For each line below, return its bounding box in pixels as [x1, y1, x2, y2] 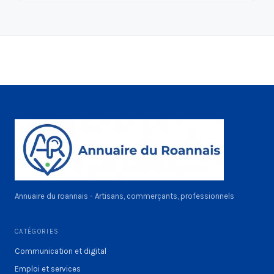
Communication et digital [15, 246, 106, 256]
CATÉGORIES [15, 227, 59, 235]
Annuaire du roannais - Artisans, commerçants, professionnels [15, 191, 234, 201]
